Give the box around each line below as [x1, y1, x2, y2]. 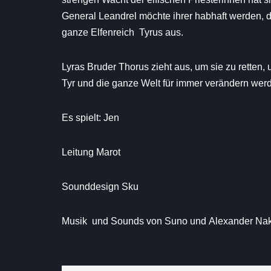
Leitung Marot [62, 147, 120, 157]
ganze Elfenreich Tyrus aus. [62, 27, 183, 38]
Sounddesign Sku [62, 181, 139, 192]
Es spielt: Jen [62, 113, 119, 123]
